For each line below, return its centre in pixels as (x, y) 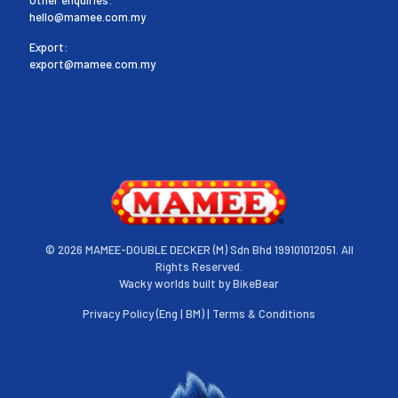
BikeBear (256, 284)
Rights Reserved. (199, 267)
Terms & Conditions (264, 314)
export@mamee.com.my (92, 64)
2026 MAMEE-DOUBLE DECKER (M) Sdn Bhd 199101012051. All (205, 250)
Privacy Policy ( (121, 314)
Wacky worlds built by (176, 284)
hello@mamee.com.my (88, 16)
